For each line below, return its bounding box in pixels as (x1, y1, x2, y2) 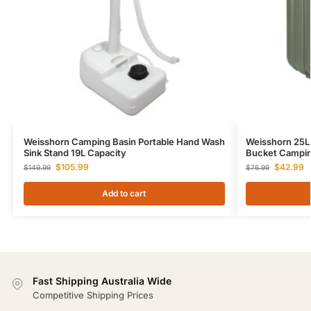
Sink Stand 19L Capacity (23, 146, 126, 158)
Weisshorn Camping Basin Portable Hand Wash (23, 135, 225, 147)
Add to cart (102, 187, 146, 199)
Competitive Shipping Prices (33, 289, 153, 301)
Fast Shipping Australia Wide (33, 274, 171, 287)
